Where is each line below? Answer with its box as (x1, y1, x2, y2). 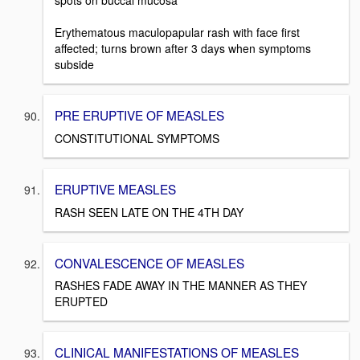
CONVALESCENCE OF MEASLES (55, 253, 244, 272)
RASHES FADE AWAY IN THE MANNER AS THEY (55, 277, 307, 294)
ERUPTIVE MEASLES (55, 179, 176, 198)
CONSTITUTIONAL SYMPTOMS (55, 129, 219, 146)
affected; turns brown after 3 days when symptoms (55, 40, 311, 57)
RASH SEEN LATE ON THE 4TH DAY (55, 203, 243, 220)
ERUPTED (55, 293, 108, 310)
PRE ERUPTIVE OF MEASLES (55, 106, 224, 125)
